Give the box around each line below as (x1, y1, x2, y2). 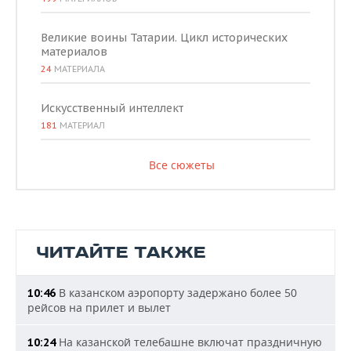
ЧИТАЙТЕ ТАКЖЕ (36, 242, 206, 263)
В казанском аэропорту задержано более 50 (56, 285, 297, 300)
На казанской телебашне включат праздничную (56, 335, 322, 349)
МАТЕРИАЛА (52, 63, 105, 74)
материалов (41, 45, 107, 59)
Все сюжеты (148, 157, 215, 172)
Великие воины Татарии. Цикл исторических (41, 31, 288, 45)
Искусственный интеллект (41, 101, 183, 115)
